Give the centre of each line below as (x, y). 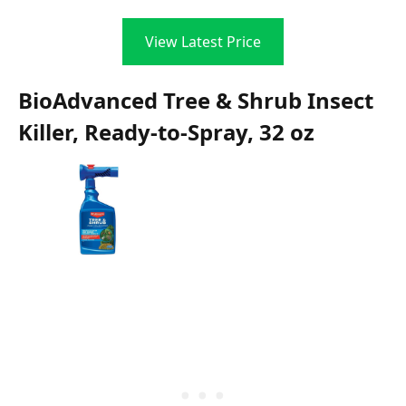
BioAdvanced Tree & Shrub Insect (196, 101)
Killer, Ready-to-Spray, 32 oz (166, 132)
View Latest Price (203, 42)
